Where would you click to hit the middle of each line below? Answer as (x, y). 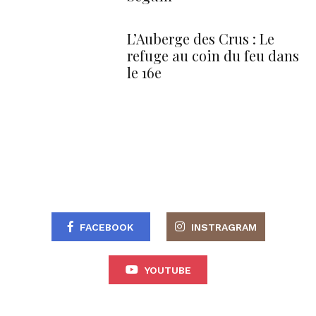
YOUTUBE (168, 270)
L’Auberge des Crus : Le (201, 38)
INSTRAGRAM (224, 227)
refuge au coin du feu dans (213, 55)
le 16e (144, 72)
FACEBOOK (107, 227)
